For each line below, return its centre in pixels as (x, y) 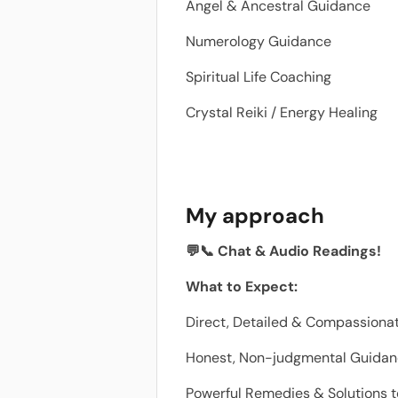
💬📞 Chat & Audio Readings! (283, 251)
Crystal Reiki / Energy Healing (283, 112)
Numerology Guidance (259, 41)
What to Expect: (242, 287)
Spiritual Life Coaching (259, 77)
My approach (255, 215)
